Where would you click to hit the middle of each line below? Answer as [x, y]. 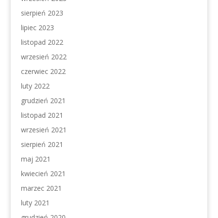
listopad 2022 [42, 42]
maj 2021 [36, 159]
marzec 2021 [41, 188]
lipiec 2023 [37, 27]
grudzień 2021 [43, 100]
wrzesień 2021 [44, 130]
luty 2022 [35, 86]
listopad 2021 [42, 115]
